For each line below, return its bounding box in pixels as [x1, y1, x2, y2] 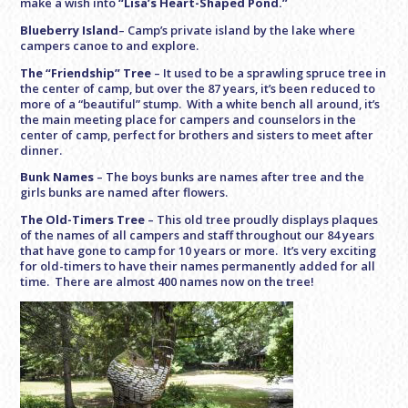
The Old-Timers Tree [20, 211, 148, 229]
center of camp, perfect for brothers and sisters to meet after [20, 126, 374, 143]
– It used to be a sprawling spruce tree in [151, 64, 387, 81]
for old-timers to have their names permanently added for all [20, 258, 376, 275]
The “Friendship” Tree [20, 64, 152, 81]
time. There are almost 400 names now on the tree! [20, 273, 315, 291]
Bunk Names [20, 168, 97, 186]
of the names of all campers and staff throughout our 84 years [20, 227, 375, 244]
